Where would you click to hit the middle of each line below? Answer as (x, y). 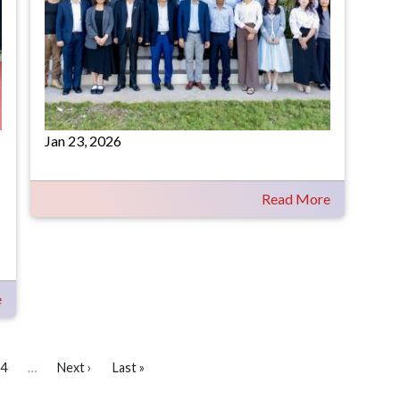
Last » (128, 367)
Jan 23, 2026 (83, 141)
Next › (74, 367)
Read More (296, 199)
